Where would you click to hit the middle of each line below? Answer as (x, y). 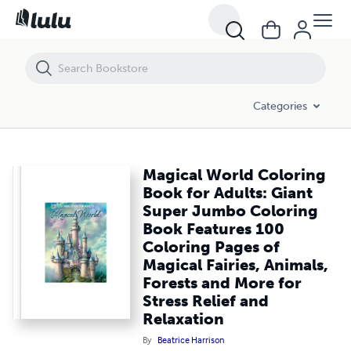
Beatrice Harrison (191, 340)
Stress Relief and (206, 301)
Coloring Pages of (212, 247)
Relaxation (184, 319)
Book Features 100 (214, 229)
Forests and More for (223, 283)
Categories (280, 106)
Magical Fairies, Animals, (236, 265)
